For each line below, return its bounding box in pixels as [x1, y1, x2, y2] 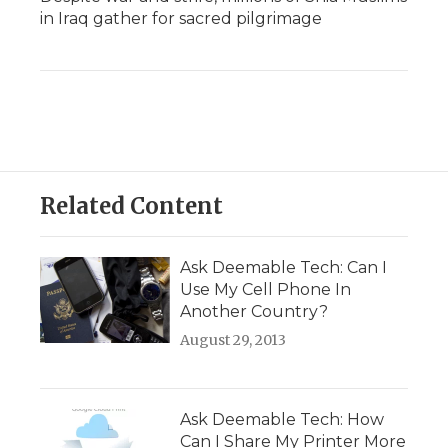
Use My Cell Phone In [180, 279, 351, 299]
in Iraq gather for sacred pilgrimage [40, 8, 322, 28]
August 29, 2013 [180, 330, 286, 349]
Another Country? [180, 301, 328, 321]
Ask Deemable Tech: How [180, 409, 384, 429]
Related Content [40, 191, 223, 220]
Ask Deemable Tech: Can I [180, 257, 387, 277]
